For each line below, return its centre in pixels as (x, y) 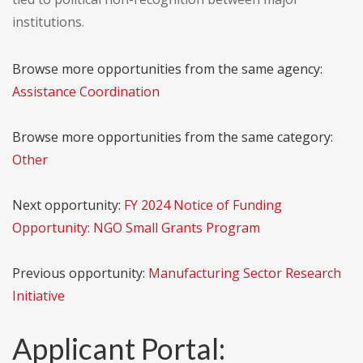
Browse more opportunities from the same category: (173, 137)
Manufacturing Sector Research (245, 273)
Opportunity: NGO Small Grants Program (136, 228)
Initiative (38, 296)
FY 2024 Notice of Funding (203, 205)
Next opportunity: (68, 205)
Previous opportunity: (80, 273)
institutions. (48, 22)
